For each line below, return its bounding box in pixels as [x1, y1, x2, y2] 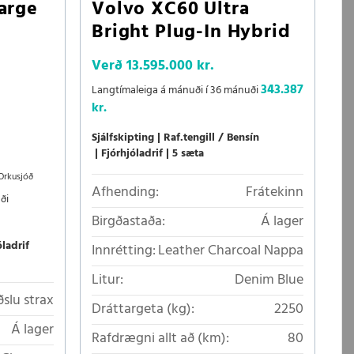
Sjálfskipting [92, 129, 154, 148]
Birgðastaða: [92, 210, 165, 234]
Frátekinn [246, 181, 303, 205]
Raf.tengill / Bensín [164, 129, 259, 148]
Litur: [92, 269, 123, 292]
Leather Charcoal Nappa [158, 239, 303, 263]
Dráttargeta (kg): [92, 298, 194, 322]
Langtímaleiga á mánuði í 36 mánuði [92, 81, 261, 100]
